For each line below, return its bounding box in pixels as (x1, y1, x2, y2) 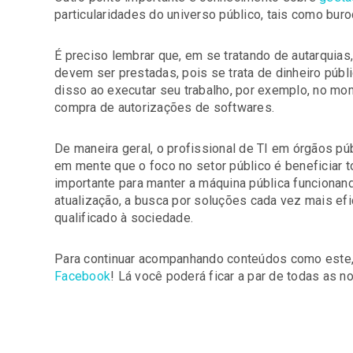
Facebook (54, 269, 110, 284)
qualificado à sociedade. (54, 210, 193, 225)
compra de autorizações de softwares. (54, 100, 274, 115)
